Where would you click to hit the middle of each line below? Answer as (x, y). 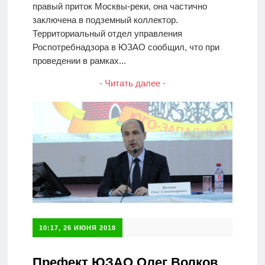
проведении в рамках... (79, 60)
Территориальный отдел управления (107, 33)
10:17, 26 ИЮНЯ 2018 (77, 228)
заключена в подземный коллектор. (106, 20)
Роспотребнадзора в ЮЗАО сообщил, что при (126, 47)
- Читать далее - (132, 83)
